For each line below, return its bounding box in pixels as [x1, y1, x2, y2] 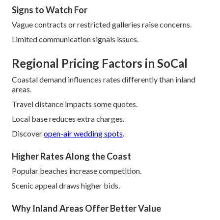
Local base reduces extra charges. [12, 114, 124, 124]
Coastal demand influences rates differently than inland [12, 75, 195, 84]
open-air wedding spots [44, 129, 123, 138]
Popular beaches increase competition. [12, 166, 141, 176]
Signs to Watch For [12, 4, 87, 16]
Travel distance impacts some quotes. [12, 99, 137, 109]
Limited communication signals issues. [12, 34, 138, 44]
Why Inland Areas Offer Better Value [12, 203, 161, 214]
